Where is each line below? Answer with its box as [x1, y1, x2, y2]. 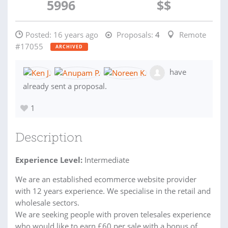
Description [15, 132, 82, 145]
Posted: [25, 30, 53, 40]
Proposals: [115, 30, 153, 40]
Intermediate [82, 155, 129, 165]
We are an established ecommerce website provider [15, 174, 196, 184]
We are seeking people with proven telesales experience [15, 209, 211, 219]
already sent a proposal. [23, 81, 107, 91]
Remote [179, 30, 206, 40]
